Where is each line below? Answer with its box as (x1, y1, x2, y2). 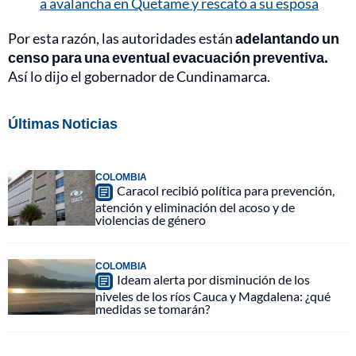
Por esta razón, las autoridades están (8, 29, 235, 47)
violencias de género (95, 211, 206, 227)
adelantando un (235, 29, 339, 47)
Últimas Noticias (8, 114, 118, 132)
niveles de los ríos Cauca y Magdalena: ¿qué (95, 288, 331, 304)
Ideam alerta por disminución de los (117, 271, 310, 287)
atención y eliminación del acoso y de (95, 199, 295, 215)
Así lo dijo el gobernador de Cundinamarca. (8, 67, 270, 85)
